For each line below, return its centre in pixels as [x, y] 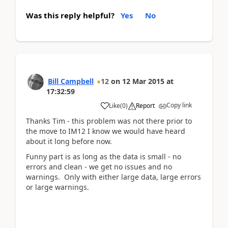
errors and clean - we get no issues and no [99, 167]
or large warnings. [58, 187]
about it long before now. [69, 141]
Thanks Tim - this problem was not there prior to [109, 121]
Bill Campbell [71, 81]
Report [145, 105]
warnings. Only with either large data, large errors [113, 177]
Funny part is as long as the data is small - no [104, 156]
